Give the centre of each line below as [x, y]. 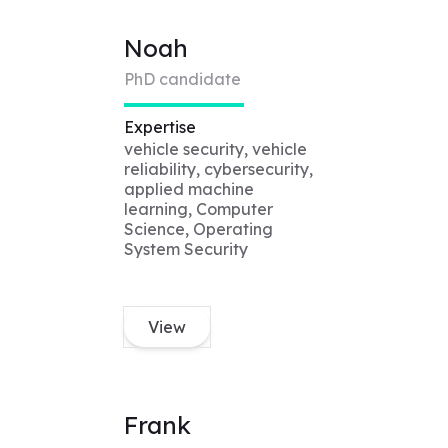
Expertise [159, 127]
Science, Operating [198, 229]
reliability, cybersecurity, [218, 169]
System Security [185, 249]
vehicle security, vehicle [215, 149]
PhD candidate [182, 79]
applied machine [188, 189]
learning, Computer [198, 209]
